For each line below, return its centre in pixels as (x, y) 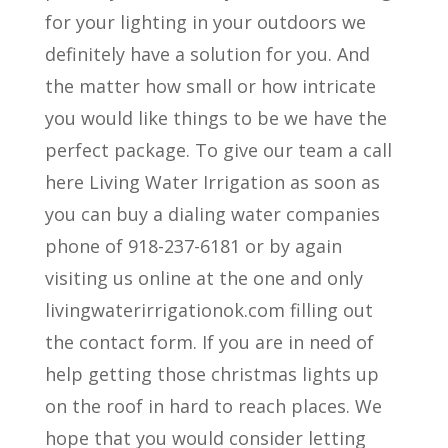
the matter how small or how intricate (210, 85)
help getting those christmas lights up (211, 373)
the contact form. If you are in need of (209, 341)
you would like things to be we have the (215, 117)
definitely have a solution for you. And (207, 53)
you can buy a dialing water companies (212, 213)
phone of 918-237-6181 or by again (193, 245)
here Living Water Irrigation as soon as (212, 181)
